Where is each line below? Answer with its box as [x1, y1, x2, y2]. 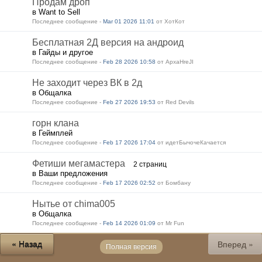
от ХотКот [154, 18, 185, 25]
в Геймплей [32, 129, 73, 137]
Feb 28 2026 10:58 [103, 58, 156, 65]
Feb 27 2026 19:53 [103, 99, 156, 105]
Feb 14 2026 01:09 [103, 220, 156, 226]
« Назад [12, 238, 42, 250]
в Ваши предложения [32, 169, 108, 178]
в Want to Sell [32, 8, 80, 16]
